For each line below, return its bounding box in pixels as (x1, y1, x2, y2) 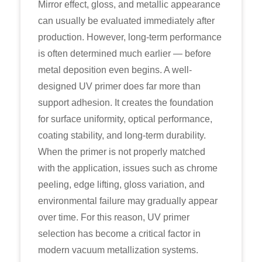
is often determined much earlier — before (38, 49, 211, 58)
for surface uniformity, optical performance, (38, 114, 212, 124)
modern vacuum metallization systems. (38, 245, 198, 255)
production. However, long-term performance (38, 32, 222, 42)
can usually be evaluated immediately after (38, 16, 215, 26)
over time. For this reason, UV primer (38, 212, 189, 222)
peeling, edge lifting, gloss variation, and (38, 180, 205, 189)
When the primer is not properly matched (38, 147, 205, 157)
